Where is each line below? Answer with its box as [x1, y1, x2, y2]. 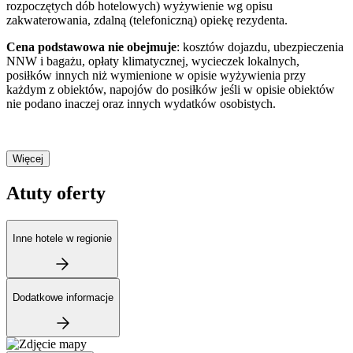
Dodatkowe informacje [13, 291, 113, 303]
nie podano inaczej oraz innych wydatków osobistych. [6, 96, 276, 110]
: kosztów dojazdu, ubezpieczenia [176, 39, 344, 54]
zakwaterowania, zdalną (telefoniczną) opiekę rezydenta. [6, 13, 288, 27]
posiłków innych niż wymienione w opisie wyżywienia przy [6, 68, 306, 82]
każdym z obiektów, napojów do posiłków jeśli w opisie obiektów [6, 82, 335, 96]
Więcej [13, 152, 43, 165]
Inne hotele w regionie [13, 232, 112, 244]
